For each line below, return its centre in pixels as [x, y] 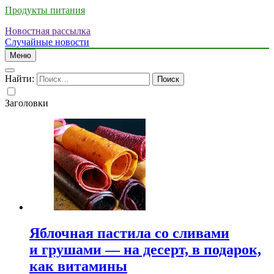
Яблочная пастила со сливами [129, 233]
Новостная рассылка [48, 31]
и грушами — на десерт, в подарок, [145, 249]
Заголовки [27, 103]
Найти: [20, 79]
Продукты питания [45, 10]
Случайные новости [47, 42]
